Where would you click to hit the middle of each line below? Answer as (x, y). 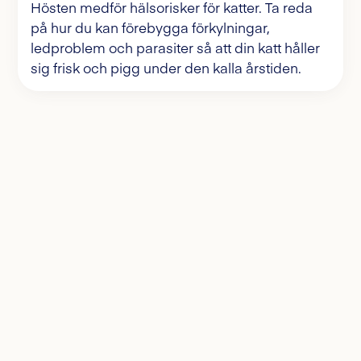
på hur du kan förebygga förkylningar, (150, 27)
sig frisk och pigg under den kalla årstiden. (166, 67)
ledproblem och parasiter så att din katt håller (175, 47)
